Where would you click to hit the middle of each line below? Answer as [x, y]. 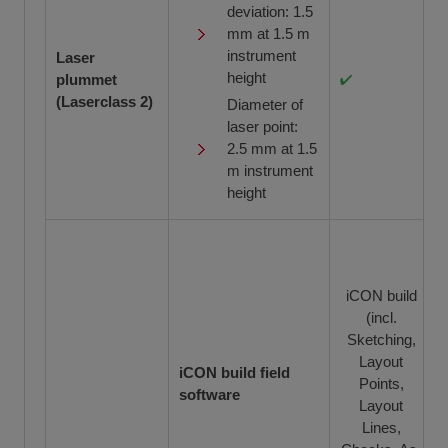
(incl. [381, 317]
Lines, [381, 427]
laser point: [262, 126]
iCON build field [234, 372]
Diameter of [265, 104]
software [209, 394]
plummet [86, 79]
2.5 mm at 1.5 [272, 148]
